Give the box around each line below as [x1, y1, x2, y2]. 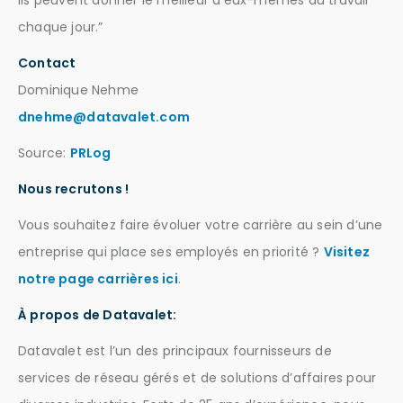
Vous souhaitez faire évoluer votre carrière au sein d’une [18, 216, 383, 235]
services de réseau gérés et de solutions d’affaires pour [18, 369, 377, 388]
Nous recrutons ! [18, 180, 130, 199]
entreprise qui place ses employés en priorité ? [18, 243, 324, 262]
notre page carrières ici [18, 270, 178, 289]
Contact [18, 54, 76, 73]
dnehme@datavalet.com [18, 108, 190, 127]
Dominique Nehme [18, 81, 139, 100]
